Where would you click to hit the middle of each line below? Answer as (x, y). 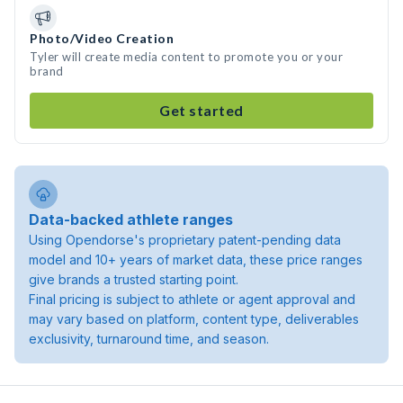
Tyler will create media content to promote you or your (186, 57)
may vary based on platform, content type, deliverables (194, 319)
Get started (201, 110)
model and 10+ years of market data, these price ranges (196, 260)
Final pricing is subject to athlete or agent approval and (192, 299)
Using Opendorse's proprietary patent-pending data (185, 240)
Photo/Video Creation (102, 38)
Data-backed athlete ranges (131, 219)
